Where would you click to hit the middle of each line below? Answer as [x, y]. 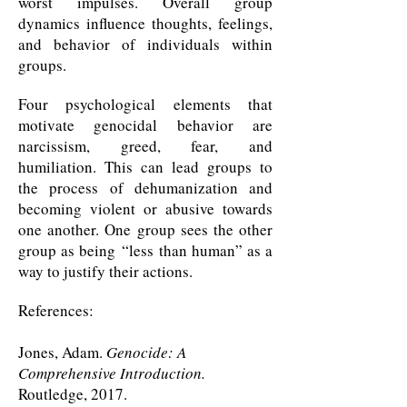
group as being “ [74, 250]
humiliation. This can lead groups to [145, 167]
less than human [182, 250]
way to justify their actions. [108, 271]
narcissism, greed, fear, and [145, 146]
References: [56, 310]
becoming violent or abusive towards [145, 208]
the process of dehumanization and [145, 188]
